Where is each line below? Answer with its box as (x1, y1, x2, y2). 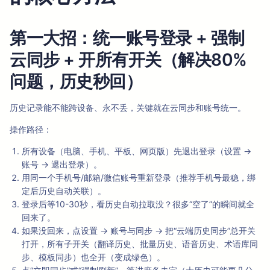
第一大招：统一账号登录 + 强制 (10, 28, 244, 49)
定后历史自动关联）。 (22, 186, 106, 196)
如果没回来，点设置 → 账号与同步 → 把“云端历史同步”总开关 (22, 225, 256, 236)
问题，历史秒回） (10, 71, 142, 92)
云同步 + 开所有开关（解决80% (10, 49, 247, 71)
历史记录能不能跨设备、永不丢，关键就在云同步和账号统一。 (10, 102, 246, 113)
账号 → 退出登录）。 (22, 159, 102, 170)
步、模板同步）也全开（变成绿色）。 (22, 252, 165, 263)
